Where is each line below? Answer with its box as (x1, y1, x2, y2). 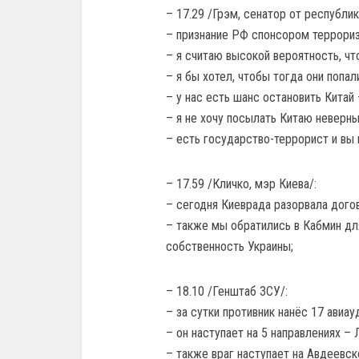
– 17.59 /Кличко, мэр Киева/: (166, 176, 317, 192)
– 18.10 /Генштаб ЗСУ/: (166, 284, 288, 300)
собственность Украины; (166, 239, 293, 255)
